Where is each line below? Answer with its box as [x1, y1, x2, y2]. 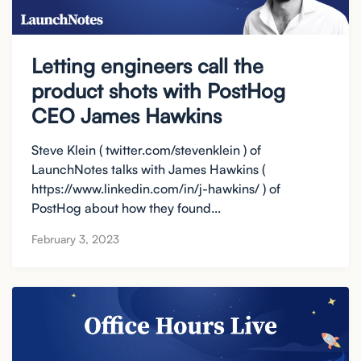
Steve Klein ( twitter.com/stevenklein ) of [31, 141, 261, 158]
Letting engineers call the [31, 53, 263, 79]
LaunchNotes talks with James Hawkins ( [31, 160, 265, 177]
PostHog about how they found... [31, 199, 221, 216]
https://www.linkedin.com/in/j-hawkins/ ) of [31, 180, 280, 197]
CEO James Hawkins [31, 103, 222, 129]
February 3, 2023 [31, 232, 119, 247]
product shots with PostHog [31, 78, 285, 104]
